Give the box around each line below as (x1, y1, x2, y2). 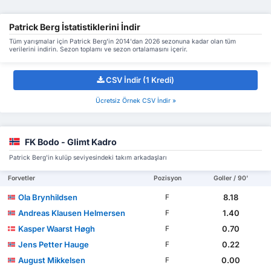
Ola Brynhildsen (18, 192, 78, 203)
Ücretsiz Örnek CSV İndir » (95, 96, 176, 105)
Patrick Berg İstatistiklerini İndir (9, 21, 140, 32)
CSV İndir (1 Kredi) (106, 75, 174, 85)
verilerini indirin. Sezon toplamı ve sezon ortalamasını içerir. (9, 45, 188, 53)
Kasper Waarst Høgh (18, 224, 96, 234)
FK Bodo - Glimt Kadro (25, 137, 117, 148)
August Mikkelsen (18, 255, 86, 266)
